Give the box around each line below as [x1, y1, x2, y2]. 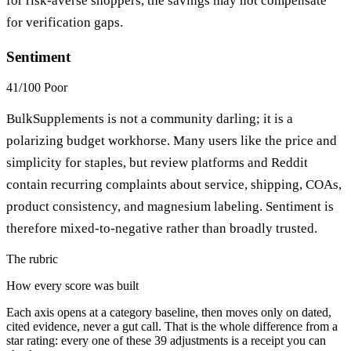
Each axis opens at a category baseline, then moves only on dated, [6, 305, 331, 319]
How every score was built [6, 278, 139, 292]
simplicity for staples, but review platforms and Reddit [6, 154, 308, 170]
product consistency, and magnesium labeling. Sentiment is [6, 198, 334, 214]
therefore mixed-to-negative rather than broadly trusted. [6, 220, 317, 236]
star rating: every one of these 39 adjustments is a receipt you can [6, 333, 326, 347]
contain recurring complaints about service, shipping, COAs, [6, 176, 342, 192]
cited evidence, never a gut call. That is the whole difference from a [6, 319, 338, 333]
